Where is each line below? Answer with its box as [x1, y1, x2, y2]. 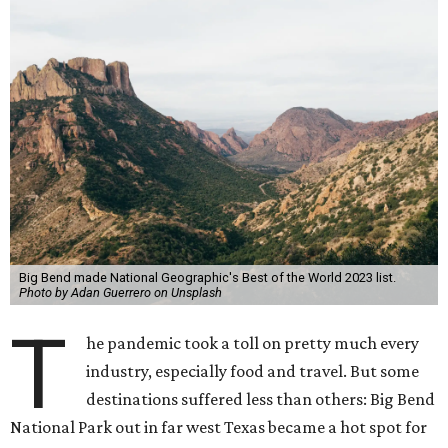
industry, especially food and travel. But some [86, 361, 420, 381]
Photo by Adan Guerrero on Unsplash [18, 285, 222, 300]
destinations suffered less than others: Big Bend [86, 389, 436, 409]
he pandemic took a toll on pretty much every [86, 333, 420, 353]
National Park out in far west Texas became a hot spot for [10, 417, 427, 437]
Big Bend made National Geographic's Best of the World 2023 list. [18, 270, 396, 285]
